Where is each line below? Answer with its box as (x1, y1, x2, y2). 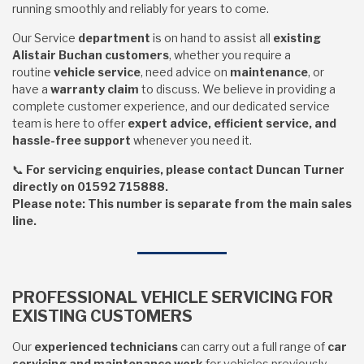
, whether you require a (169, 48, 291, 62)
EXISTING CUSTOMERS (12, 306, 193, 326)
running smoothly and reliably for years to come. (12, 2, 269, 15)
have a (12, 82, 50, 96)
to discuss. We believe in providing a (139, 82, 336, 96)
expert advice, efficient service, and (128, 116, 336, 130)
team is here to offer (12, 116, 128, 130)
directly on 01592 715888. (12, 180, 168, 193)
